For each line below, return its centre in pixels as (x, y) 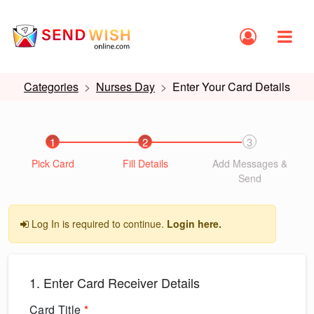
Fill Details (145, 163)
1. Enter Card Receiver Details (115, 282)
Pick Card (53, 163)
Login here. (194, 224)
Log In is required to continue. (98, 224)
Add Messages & (250, 163)
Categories (51, 87)
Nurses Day (125, 87)
